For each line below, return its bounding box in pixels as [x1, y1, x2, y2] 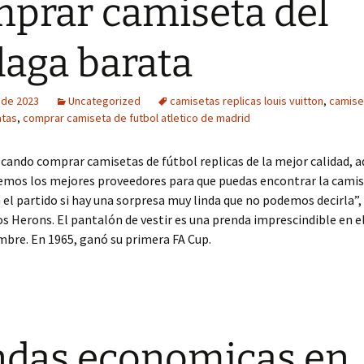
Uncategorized [68, 93, 141, 108]
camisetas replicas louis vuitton [170, 93, 323, 108]
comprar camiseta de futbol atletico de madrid [23, 110, 250, 125]
